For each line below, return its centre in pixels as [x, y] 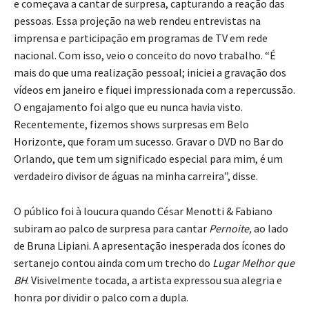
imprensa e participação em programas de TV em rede [141, 38]
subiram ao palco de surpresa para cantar [111, 229]
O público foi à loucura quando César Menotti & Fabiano [143, 211]
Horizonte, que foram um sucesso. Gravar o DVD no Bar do [149, 142]
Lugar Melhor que [253, 263]
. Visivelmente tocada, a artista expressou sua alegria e [154, 280]
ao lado [270, 229]
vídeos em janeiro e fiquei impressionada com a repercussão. [154, 90]
